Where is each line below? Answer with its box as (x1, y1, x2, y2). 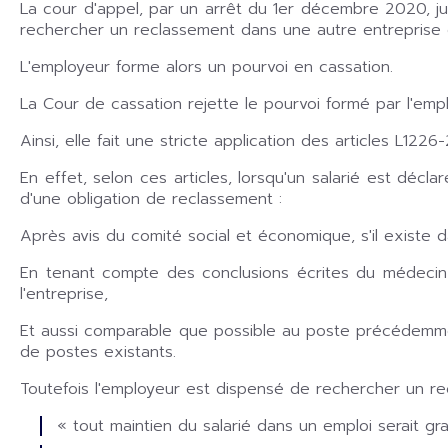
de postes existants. (20, 339, 176, 364)
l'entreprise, (20, 281, 108, 306)
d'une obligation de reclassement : (20, 186, 282, 211)
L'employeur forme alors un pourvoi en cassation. (20, 54, 393, 79)
